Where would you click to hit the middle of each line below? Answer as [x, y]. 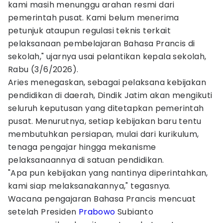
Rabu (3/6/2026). [43, 69]
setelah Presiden [43, 212]
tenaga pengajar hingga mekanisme [82, 147]
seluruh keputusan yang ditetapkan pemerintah [106, 108]
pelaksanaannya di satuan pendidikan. [86, 160]
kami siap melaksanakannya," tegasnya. [89, 186]
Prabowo [97, 212]
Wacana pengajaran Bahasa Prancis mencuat [102, 199]
